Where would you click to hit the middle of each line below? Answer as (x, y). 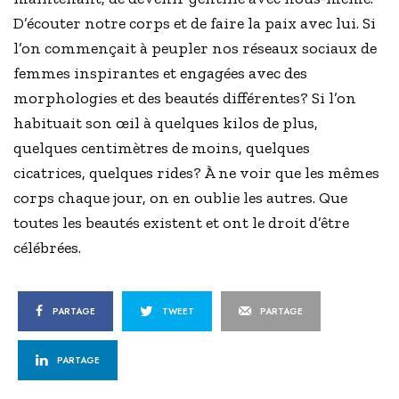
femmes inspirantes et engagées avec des (161, 73)
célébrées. (47, 248)
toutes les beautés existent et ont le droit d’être (182, 223)
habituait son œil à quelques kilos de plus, (166, 123)
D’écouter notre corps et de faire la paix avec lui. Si (195, 24)
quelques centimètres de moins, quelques (162, 148)
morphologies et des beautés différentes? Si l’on (185, 98)
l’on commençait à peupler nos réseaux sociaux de (195, 49)
